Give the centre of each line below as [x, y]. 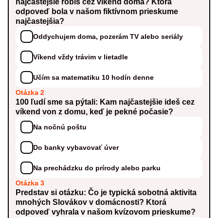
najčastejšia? [40, 21]
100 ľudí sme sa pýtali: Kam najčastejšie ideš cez [105, 102]
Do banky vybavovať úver [76, 147]
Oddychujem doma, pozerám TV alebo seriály [108, 36]
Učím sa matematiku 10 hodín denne [94, 77]
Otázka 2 [30, 93]
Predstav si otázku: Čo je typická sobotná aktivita [106, 193]
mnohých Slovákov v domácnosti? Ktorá [91, 202]
